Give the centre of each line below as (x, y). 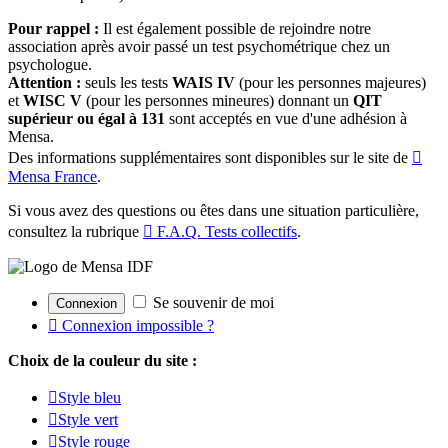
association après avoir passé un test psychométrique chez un (199, 46)
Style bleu (89, 397)
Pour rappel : (53, 28)
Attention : (44, 82)
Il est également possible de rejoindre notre (235, 28)
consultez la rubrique (75, 231)
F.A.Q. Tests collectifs (225, 231)
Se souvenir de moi (211, 302)
